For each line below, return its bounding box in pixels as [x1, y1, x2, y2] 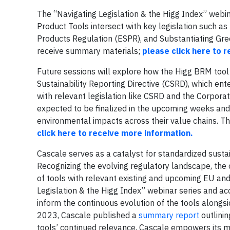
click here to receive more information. [37, 128, 193, 138]
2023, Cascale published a [37, 210, 139, 220]
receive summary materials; [37, 46, 142, 56]
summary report [139, 210, 199, 220]
